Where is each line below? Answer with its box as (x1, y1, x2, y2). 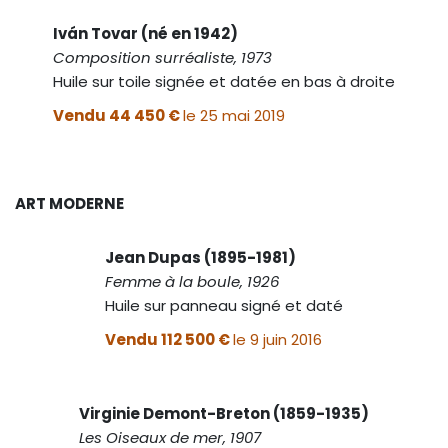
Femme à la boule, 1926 (105, 270, 280, 292)
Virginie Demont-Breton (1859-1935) (79, 402, 369, 424)
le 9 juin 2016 (233, 328, 322, 350)
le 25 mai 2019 (183, 104, 285, 126)
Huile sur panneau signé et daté (105, 294, 343, 316)
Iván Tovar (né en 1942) (53, 22, 238, 44)
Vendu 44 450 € (53, 104, 183, 126)
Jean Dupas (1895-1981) (105, 246, 296, 268)
